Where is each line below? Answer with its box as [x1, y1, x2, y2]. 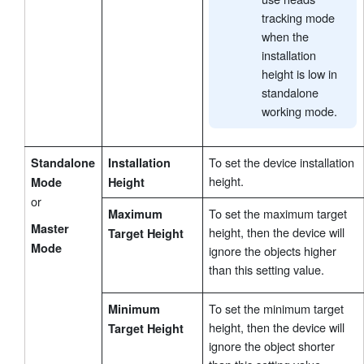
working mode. [262, 102, 338, 119]
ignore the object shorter [209, 336, 335, 354]
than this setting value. [209, 260, 324, 278]
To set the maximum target [209, 204, 347, 222]
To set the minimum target [209, 299, 344, 317]
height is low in [262, 64, 338, 82]
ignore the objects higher [209, 241, 336, 259]
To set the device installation [209, 153, 354, 171]
